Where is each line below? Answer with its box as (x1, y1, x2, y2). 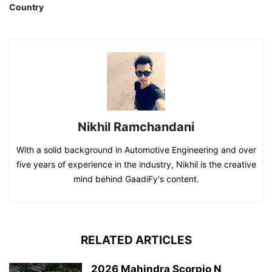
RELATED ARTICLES (80, 233, 192, 247)
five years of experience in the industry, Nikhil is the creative (16, 158, 256, 169)
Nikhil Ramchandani (78, 119, 194, 134)
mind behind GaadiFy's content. (73, 173, 199, 184)
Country (9, 1, 44, 12)
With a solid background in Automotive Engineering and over (16, 144, 256, 155)
